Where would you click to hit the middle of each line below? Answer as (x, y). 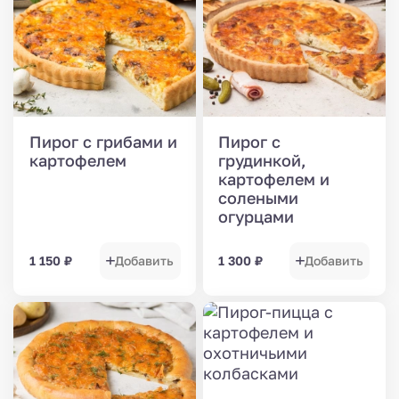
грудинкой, (263, 160)
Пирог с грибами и (103, 141)
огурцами (256, 216)
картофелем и (274, 179)
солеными (259, 197)
